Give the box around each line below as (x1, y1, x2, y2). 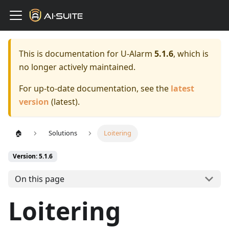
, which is (173, 48, 209, 59)
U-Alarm (121, 48, 152, 59)
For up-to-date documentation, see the (19, 83, 171, 94)
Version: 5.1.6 (13, 151, 53, 161)
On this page (14, 173, 64, 185)
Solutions (49, 128, 78, 138)
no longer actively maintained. (19, 61, 135, 73)
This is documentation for (19, 48, 121, 59)
